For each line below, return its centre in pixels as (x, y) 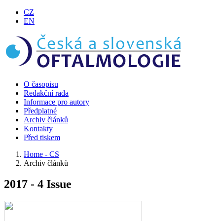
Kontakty (38, 129)
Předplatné (40, 111)
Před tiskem (42, 137)
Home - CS (41, 154)
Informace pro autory (56, 102)
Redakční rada (46, 93)
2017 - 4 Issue (38, 184)
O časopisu (41, 84)
